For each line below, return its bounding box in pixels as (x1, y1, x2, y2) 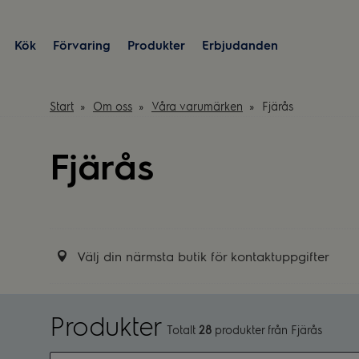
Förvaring (53, 37, 111, 54)
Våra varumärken (151, 98, 243, 113)
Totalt (166, 322, 199, 337)
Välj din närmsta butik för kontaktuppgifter (77, 247, 330, 264)
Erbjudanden (202, 37, 278, 54)
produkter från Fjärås (211, 322, 322, 337)
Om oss (92, 98, 132, 113)
